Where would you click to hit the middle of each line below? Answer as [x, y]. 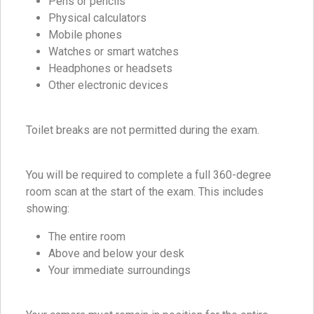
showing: [48, 209]
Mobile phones [85, 35]
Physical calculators [97, 18]
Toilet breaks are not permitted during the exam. [143, 130]
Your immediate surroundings [120, 271]
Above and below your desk [116, 254]
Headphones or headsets [110, 69]
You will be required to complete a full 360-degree [149, 175]
